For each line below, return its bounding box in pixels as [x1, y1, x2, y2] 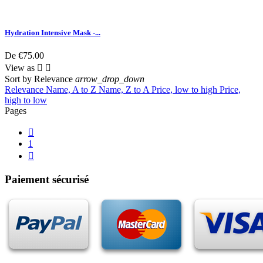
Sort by [5, 74, 32, 85]
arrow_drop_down [75, 74, 144, 85]
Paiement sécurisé [5, 173, 89, 186]
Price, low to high [151, 85, 220, 95]
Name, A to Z [46, 85, 99, 95]
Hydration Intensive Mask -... [5, 28, 100, 38]
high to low [5, 95, 47, 106]
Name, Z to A [99, 85, 151, 95]
